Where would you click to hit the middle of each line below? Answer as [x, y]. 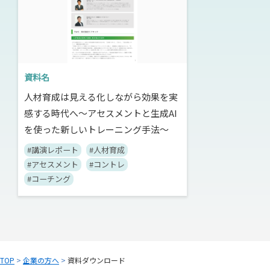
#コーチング [49, 179]
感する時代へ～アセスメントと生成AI [101, 113]
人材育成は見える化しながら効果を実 [101, 97]
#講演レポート [53, 150]
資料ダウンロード [96, 260]
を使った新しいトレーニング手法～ [96, 129]
